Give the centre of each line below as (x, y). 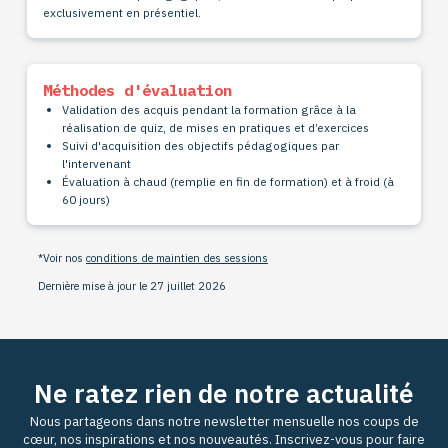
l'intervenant (97, 163)
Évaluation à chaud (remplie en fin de (166, 181)
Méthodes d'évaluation (137, 89)
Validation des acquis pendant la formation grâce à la (209, 109)
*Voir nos (61, 257)
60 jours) (86, 199)
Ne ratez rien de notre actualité (224, 392)
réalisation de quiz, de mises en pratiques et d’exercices (217, 127)
